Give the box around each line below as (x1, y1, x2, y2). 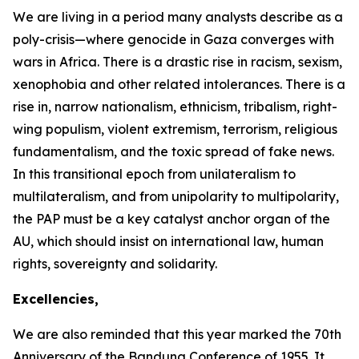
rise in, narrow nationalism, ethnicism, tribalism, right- (13, 99, 337, 115)
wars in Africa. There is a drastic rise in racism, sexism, (13, 54, 342, 70)
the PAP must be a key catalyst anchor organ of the (13, 211, 330, 227)
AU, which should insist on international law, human (13, 233, 324, 249)
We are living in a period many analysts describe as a (13, 9, 343, 25)
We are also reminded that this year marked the (13, 326, 314, 342)
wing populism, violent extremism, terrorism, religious (13, 121, 337, 137)
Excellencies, (13, 291, 99, 307)
